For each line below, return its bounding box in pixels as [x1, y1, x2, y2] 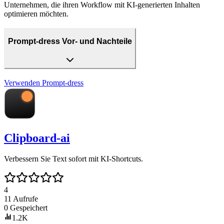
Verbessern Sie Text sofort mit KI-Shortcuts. [4, 154, 143, 163]
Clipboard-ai [4, 131, 70, 144]
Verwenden [4, 78, 40, 87]
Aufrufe [13, 194, 38, 203]
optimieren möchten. [4, 9, 68, 18]
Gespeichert [10, 203, 47, 212]
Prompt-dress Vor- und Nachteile [8, 37, 132, 46]
